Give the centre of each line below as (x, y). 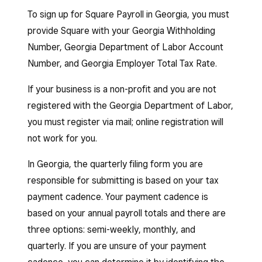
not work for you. (62, 138)
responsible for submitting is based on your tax (123, 180)
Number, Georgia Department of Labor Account (125, 47)
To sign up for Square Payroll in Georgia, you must (128, 14)
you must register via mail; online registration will (125, 122)
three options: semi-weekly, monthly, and (111, 230)
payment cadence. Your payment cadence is (118, 197)
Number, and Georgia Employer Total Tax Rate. (122, 63)
